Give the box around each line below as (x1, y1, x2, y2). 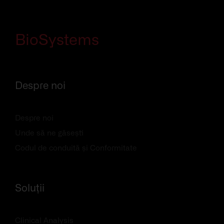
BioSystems (15, 33, 99, 48)
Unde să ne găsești (15, 129, 83, 137)
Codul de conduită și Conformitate (15, 144, 137, 152)
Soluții (15, 183, 44, 194)
